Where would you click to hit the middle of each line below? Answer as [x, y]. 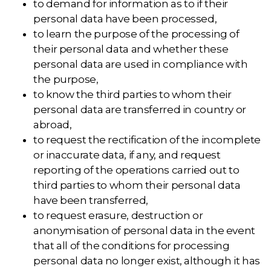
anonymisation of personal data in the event [144, 230]
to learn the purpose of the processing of [136, 34]
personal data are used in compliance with [141, 64]
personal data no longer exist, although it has [147, 261]
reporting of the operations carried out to [136, 170]
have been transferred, [91, 200]
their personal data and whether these [131, 49]
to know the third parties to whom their [132, 94]
